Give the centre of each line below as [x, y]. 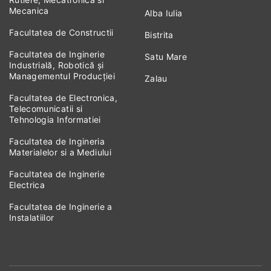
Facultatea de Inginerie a [61, 207]
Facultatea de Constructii [61, 33]
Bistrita [159, 35]
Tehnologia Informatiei [55, 120]
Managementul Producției [62, 76]
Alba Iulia [164, 13]
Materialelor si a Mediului [60, 152]
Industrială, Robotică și [57, 65]
